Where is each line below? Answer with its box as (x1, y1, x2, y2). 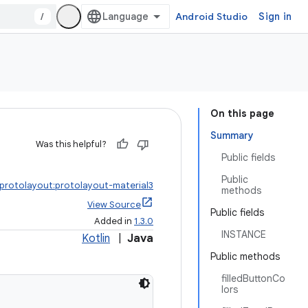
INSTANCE (221, 228, 266, 241)
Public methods (210, 250, 280, 263)
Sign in (258, 10, 291, 23)
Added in (94, 215, 134, 227)
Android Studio (175, 10, 248, 23)
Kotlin (82, 232, 110, 245)
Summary (210, 129, 254, 142)
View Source (87, 199, 141, 210)
